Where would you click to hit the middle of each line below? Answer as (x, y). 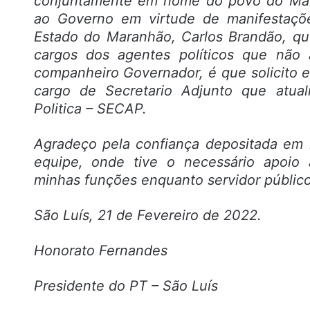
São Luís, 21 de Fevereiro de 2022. (147, 216)
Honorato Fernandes (100, 251)
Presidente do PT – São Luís (126, 286)
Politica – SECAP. (92, 109)
